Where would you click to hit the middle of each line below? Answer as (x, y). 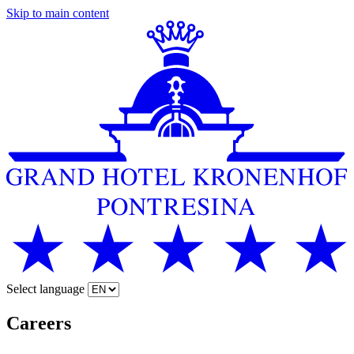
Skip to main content (58, 13)
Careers (39, 323)
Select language (47, 288)
